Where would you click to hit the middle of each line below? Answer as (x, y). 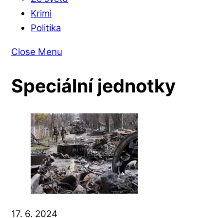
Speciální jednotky (93, 86)
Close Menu (37, 52)
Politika (46, 28)
